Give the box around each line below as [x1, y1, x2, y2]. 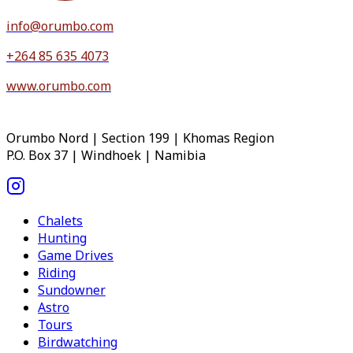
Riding [38, 263, 76, 281]
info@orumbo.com [6, 17, 113, 35]
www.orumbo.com [6, 76, 111, 95]
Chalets [38, 211, 83, 229]
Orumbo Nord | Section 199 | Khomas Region [6, 128, 274, 147]
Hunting [38, 229, 87, 247]
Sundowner [38, 281, 106, 299]
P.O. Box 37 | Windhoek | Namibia [6, 146, 206, 164]
